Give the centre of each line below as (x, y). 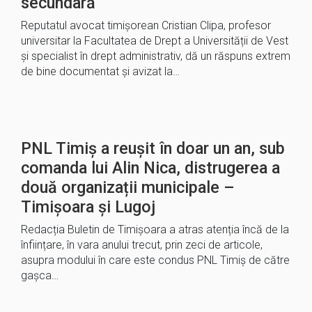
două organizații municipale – (128, 187)
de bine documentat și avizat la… (100, 71)
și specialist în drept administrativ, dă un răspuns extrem (156, 56)
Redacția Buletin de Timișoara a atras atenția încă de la (155, 229)
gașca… (40, 275)
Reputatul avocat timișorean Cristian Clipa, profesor (146, 25)
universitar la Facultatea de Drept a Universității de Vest (155, 41)
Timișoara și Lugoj (88, 207)
